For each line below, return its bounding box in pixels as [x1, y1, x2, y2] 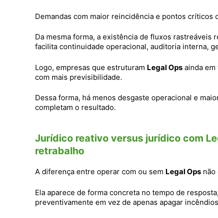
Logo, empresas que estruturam [35, 62, 147, 72]
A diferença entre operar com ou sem [35, 167, 165, 177]
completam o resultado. [35, 103, 116, 112]
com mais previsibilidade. [35, 72, 122, 82]
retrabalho [35, 145, 84, 157]
